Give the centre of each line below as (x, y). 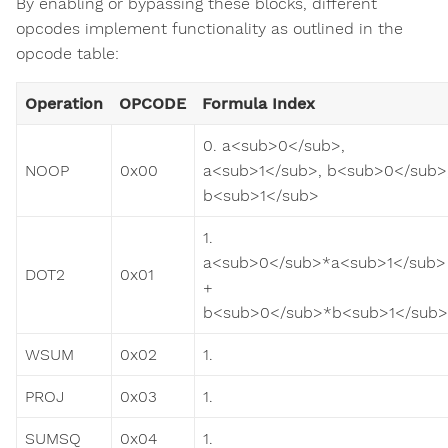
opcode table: (67, 53)
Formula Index (258, 103)
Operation (64, 103)
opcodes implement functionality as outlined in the (209, 28)
